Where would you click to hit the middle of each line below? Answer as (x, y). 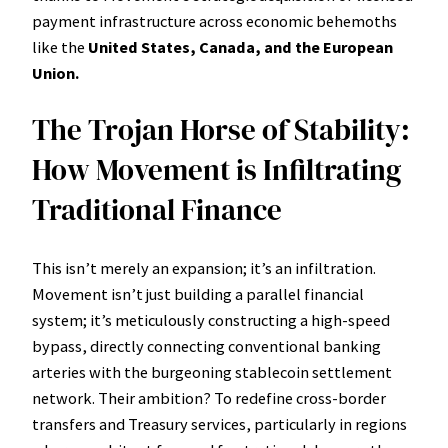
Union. (55, 73)
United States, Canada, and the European (240, 47)
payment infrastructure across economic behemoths (214, 21)
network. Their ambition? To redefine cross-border (209, 397)
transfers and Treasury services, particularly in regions (219, 423)
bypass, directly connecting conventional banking (206, 345)
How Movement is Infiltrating (216, 170)
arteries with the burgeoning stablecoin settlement (212, 371)
